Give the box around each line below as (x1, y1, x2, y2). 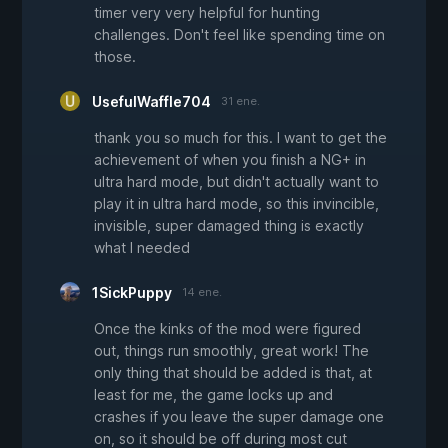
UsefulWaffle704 (92, 93, 211, 111)
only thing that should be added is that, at (94, 364, 372, 382)
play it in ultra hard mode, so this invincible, (94, 195, 379, 213)
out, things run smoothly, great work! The (94, 342, 369, 360)
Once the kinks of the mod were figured (94, 320, 361, 338)
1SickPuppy (92, 284, 172, 302)
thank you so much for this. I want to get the (94, 129, 387, 147)
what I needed (94, 239, 190, 257)
